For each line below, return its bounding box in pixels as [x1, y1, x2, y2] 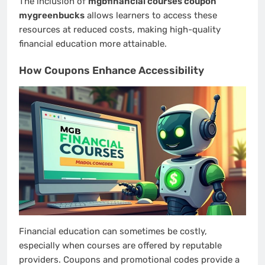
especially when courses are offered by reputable [19, 240, 222, 251]
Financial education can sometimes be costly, [19, 226, 207, 237]
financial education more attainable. [19, 38, 167, 50]
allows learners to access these [85, 10, 217, 21]
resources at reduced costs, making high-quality [19, 24, 221, 35]
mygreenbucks [19, 10, 85, 21]
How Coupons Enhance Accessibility [19, 64, 204, 76]
